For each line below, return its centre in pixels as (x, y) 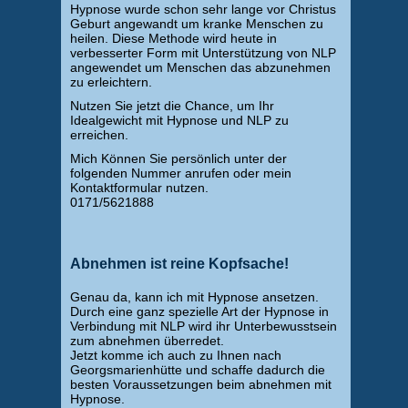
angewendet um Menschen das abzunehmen (200, 67)
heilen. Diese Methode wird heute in (173, 38)
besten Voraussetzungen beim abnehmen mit (200, 384)
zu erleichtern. (111, 82)
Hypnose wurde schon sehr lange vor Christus (203, 9)
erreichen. (99, 135)
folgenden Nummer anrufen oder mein (180, 173)
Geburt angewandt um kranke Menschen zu (196, 24)
